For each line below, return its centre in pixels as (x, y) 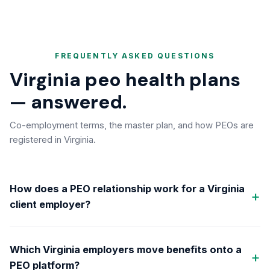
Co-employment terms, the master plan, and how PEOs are (132, 125)
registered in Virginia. (53, 140)
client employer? (50, 204)
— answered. (68, 102)
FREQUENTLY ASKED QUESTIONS (135, 56)
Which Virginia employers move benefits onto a (126, 250)
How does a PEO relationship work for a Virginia (127, 189)
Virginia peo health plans (125, 80)
